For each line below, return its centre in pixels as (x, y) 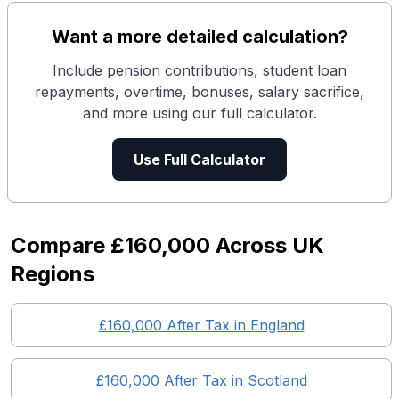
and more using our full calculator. (199, 113)
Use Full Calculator (199, 159)
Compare (61, 245)
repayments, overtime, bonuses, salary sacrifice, (199, 92)
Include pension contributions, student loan (199, 70)
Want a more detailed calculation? (199, 37)
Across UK (267, 245)
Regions (53, 274)
